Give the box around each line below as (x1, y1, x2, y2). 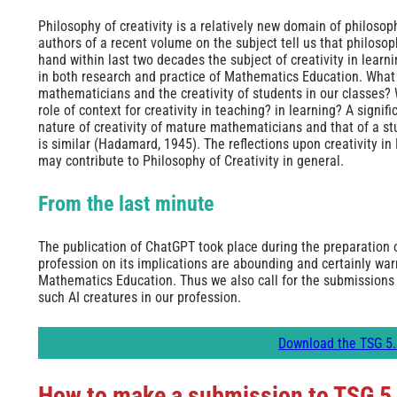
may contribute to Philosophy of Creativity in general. (37, 152, 344, 170)
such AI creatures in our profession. (37, 289, 241, 307)
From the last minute (37, 191, 214, 217)
